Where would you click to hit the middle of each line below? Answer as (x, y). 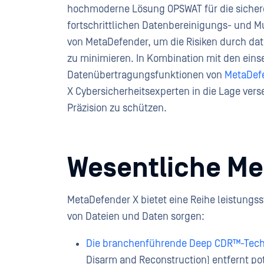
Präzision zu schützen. (117, 108)
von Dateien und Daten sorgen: (136, 217)
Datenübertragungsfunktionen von (146, 75)
